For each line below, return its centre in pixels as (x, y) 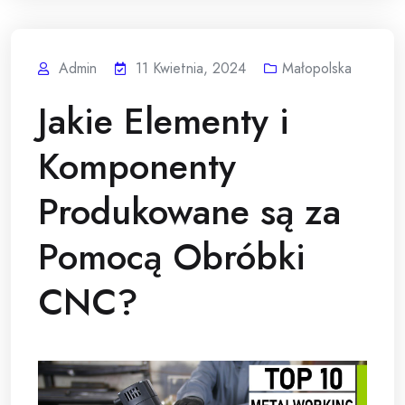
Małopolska (317, 68)
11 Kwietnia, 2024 (191, 68)
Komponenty (137, 166)
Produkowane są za (189, 211)
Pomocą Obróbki (172, 256)
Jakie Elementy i (164, 121)
